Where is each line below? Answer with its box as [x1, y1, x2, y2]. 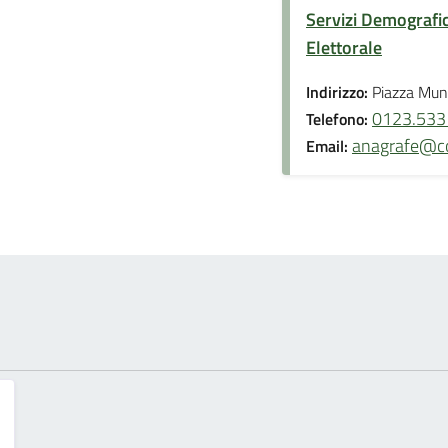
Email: [306, 134, 352, 159]
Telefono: [306, 107, 372, 132]
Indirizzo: [306, 80, 372, 105]
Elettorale [306, 34, 382, 62]
